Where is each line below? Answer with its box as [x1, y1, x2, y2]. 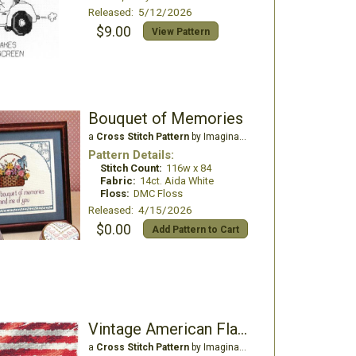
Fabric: [99, 175, 136, 187]
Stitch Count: [99, 162, 162, 174]
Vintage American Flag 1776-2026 [237, 319, 247, 339]
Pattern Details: [87, 148, 174, 162]
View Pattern [151, 26, 210, 37]
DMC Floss [133, 188, 183, 199]
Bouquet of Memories [87, 109, 243, 128]
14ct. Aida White [139, 175, 214, 187]
